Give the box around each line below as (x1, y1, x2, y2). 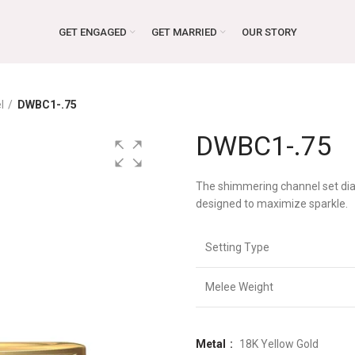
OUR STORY (241, 25, 297, 38)
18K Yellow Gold (239, 337, 319, 350)
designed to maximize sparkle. (196, 197, 349, 211)
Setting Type (205, 241, 270, 254)
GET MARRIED (151, 25, 217, 38)
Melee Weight (205, 281, 274, 294)
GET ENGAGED (58, 25, 127, 38)
